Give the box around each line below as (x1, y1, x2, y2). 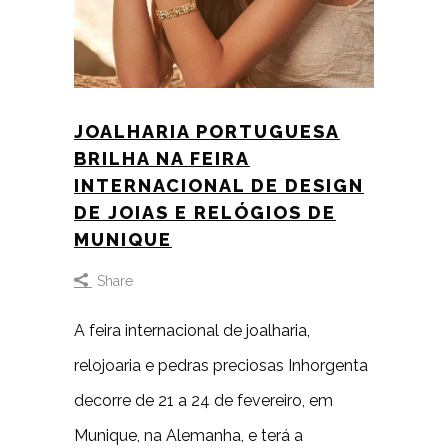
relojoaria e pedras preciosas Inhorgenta (74, 356, 368, 375)
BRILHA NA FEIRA (74, 148, 250, 169)
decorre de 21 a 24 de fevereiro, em (74, 391, 333, 410)
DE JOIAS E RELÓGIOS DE (74, 202, 336, 223)
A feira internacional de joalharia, (74, 321, 310, 340)
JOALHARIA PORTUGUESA (74, 121, 340, 142)
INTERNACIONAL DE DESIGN (74, 175, 364, 196)
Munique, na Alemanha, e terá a (74, 426, 303, 445)
